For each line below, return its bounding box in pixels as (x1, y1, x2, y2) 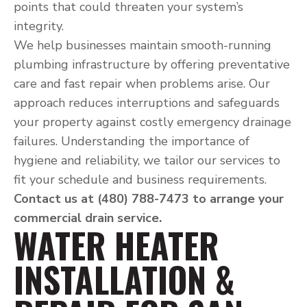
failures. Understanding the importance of (14, 133, 249, 149)
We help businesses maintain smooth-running (14, 37, 271, 53)
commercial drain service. (14, 210, 162, 226)
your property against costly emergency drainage (14, 114, 291, 130)
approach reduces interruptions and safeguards (14, 95, 280, 111)
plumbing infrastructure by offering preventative (14, 56, 290, 73)
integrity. (14, 18, 64, 34)
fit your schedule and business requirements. (14, 171, 267, 188)
